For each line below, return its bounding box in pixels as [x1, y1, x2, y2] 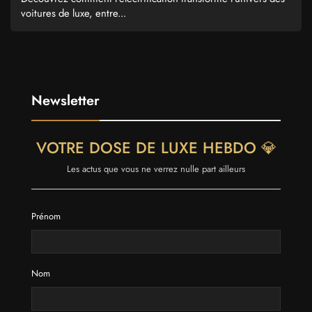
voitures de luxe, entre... [21, 5, 126, 21]
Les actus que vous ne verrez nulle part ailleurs [67, 162, 245, 175]
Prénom [31, 209, 61, 223]
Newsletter [31, 90, 100, 111]
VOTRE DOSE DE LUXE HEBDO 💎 [36, 136, 276, 159]
